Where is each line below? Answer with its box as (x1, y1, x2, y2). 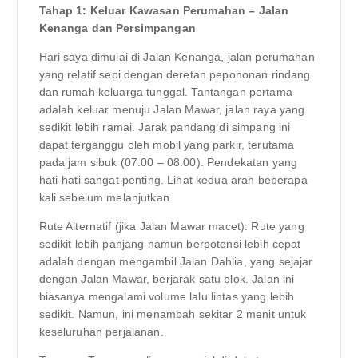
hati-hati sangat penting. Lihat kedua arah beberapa (38, 173, 308, 186)
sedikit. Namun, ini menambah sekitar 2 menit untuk (38, 307, 307, 320)
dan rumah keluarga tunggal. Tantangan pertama (38, 85, 292, 98)
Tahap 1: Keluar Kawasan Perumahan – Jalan (38, 3, 289, 17)
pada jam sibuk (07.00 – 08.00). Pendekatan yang (38, 155, 298, 169)
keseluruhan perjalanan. (38, 324, 164, 338)
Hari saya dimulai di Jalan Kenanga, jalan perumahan (38, 50, 315, 63)
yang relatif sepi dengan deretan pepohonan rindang (38, 67, 311, 81)
